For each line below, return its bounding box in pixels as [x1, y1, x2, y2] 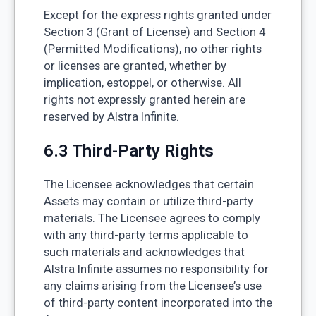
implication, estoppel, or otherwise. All [43, 75, 241, 90]
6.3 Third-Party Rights [43, 140, 214, 161]
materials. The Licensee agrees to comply [43, 211, 260, 225]
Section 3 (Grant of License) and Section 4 [43, 25, 265, 39]
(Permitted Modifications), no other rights [43, 42, 262, 56]
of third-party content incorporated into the [43, 296, 272, 310]
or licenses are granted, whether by [43, 59, 226, 73]
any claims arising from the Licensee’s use [43, 279, 262, 293]
